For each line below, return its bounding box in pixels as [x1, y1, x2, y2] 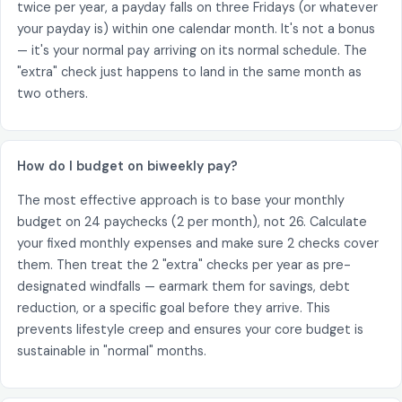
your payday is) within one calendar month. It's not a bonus [16, 20, 375, 37]
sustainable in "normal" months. [16, 342, 206, 359]
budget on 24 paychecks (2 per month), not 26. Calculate [16, 213, 367, 230]
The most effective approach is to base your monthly [16, 191, 345, 208]
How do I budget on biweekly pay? [16, 157, 238, 174]
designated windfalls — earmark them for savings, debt [16, 277, 350, 294]
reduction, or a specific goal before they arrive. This [16, 299, 330, 316]
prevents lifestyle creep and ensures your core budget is [16, 320, 363, 337]
